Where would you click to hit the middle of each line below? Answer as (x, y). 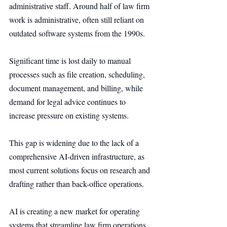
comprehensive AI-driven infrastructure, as (78, 156)
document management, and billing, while (77, 88)
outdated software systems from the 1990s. (77, 33)
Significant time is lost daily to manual (71, 61)
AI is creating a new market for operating (75, 211)
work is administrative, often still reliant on (78, 20)
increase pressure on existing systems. (69, 115)
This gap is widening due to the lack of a (75, 143)
